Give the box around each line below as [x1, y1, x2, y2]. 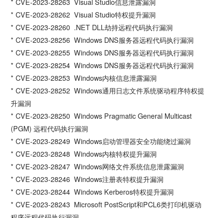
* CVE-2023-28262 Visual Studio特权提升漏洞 [11, 9, 156, 19]
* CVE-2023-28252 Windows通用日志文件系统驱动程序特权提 [11, 85, 205, 95]
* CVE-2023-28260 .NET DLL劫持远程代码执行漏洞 [11, 22, 173, 32]
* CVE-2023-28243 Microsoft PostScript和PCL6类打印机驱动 [11, 199, 202, 209]
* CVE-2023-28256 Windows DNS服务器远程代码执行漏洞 [11, 35, 194, 45]
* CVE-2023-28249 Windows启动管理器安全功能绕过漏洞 [11, 136, 191, 146]
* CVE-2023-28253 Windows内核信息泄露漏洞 [11, 73, 157, 83]
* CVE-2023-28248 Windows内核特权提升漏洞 [11, 148, 157, 159]
